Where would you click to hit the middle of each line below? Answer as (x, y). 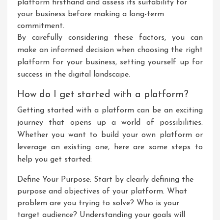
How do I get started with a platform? (103, 95)
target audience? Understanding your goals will (101, 215)
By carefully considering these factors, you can (110, 38)
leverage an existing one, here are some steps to (110, 147)
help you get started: (55, 160)
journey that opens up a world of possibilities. (110, 123)
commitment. (41, 26)
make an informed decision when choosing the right (110, 50)
